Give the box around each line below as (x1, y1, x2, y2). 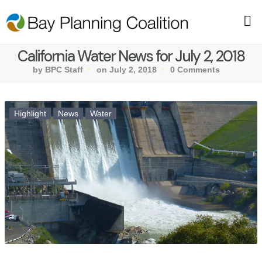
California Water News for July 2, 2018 (18, 46, 244, 67)
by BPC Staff (33, 65, 83, 75)
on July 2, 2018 (96, 65, 157, 75)
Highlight (14, 109, 46, 119)
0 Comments (170, 65, 220, 75)
